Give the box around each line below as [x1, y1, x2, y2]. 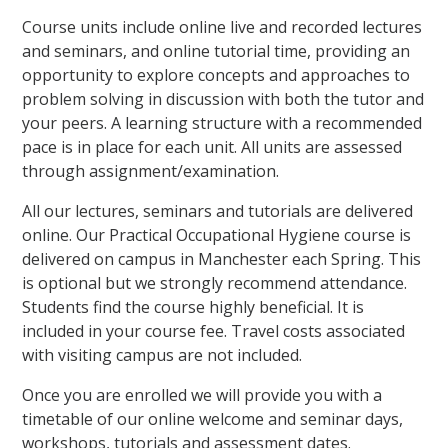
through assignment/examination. [22, 160, 280, 183]
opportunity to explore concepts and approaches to [22, 64, 411, 87]
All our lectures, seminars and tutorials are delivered [22, 200, 414, 223]
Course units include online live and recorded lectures [22, 16, 423, 39]
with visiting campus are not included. [22, 344, 303, 367]
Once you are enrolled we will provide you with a [22, 384, 383, 407]
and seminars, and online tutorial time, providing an [22, 40, 411, 63]
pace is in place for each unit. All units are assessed [22, 136, 403, 159]
